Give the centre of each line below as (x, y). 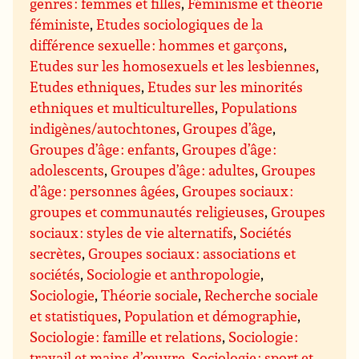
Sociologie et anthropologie (174, 274)
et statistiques (74, 316)
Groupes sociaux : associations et (192, 254)
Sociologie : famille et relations (126, 337)
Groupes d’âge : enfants (103, 149)
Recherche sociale (262, 295)
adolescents (67, 170)
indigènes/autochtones (103, 129)
